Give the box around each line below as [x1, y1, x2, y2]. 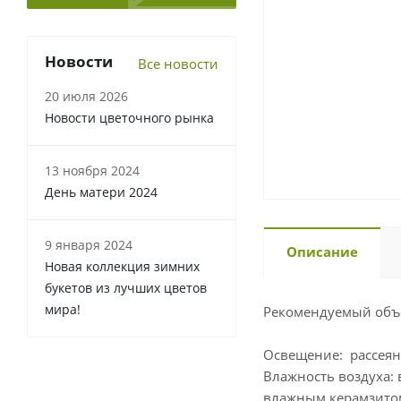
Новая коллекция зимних [45, 258, 200, 275]
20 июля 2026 [45, 88, 128, 105]
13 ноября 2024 [45, 162, 140, 179]
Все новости [138, 55, 218, 73]
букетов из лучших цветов [45, 279, 207, 296]
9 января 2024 [45, 236, 132, 253]
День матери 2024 [45, 183, 158, 200]
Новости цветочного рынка [45, 109, 214, 126]
